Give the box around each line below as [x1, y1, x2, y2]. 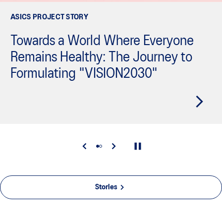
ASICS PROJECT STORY [10, 14, 89, 21]
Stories [95, 184, 117, 191]
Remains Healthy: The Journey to [10, 52, 192, 64]
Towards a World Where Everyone [10, 35, 194, 48]
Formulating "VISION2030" [10, 68, 158, 81]
